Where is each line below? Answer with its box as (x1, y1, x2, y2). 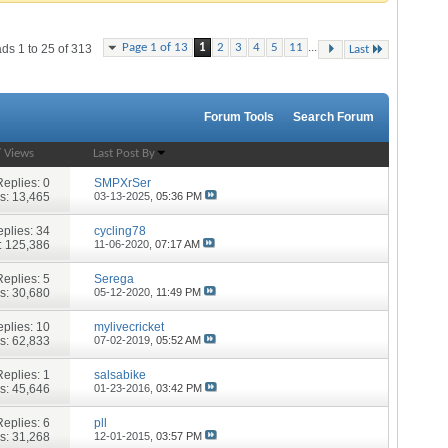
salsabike (94, 367, 147, 382)
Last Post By (92, 147, 155, 160)
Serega (94, 271, 135, 286)
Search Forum (293, 110, 374, 124)
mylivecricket (94, 319, 165, 334)
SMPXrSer (94, 175, 152, 190)
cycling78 (94, 223, 147, 238)
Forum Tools (204, 110, 274, 124)
